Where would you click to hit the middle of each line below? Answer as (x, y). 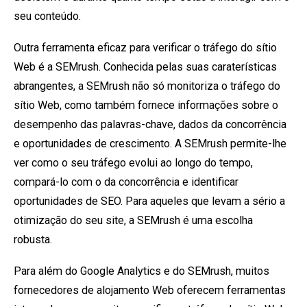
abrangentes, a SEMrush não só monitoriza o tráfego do (147, 86)
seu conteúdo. (47, 16)
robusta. (33, 240)
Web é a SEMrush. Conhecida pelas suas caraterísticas (145, 67)
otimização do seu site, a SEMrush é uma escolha (133, 221)
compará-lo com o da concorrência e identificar (126, 182)
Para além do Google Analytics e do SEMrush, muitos (142, 271)
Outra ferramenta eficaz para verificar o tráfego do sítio (145, 48)
